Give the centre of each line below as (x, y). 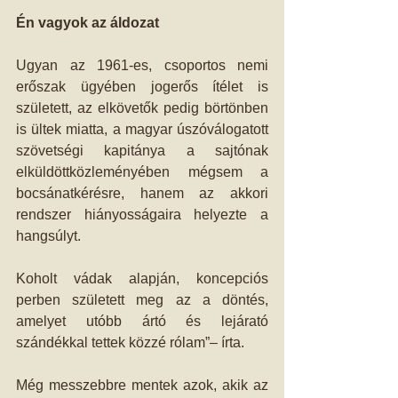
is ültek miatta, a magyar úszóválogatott (142, 129)
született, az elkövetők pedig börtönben (142, 108)
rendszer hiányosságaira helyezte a (142, 215)
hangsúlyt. (48, 236)
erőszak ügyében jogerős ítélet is (142, 87)
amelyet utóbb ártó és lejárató (142, 321)
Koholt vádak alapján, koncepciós (142, 279)
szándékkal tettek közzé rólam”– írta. (130, 342)
